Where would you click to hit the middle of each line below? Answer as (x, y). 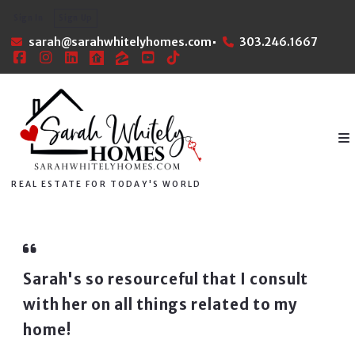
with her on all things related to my (160, 305)
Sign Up (76, 18)
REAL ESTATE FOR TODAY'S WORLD (107, 185)
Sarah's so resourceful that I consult (166, 280)
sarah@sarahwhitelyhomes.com (120, 42)
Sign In (28, 18)
